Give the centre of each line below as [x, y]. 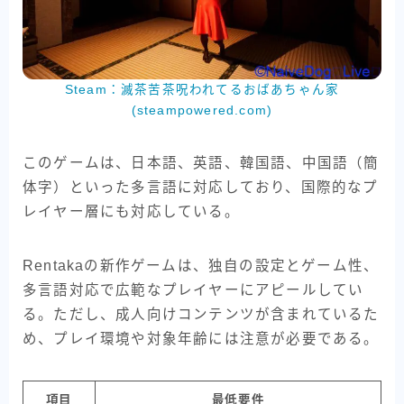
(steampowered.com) [202, 111]
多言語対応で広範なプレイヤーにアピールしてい [193, 290]
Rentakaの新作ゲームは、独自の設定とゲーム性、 [201, 266]
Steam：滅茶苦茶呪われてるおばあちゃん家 [202, 90]
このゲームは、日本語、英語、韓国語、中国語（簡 [201, 163]
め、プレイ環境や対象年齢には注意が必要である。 [201, 339]
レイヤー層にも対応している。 [131, 212]
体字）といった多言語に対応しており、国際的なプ [201, 188]
